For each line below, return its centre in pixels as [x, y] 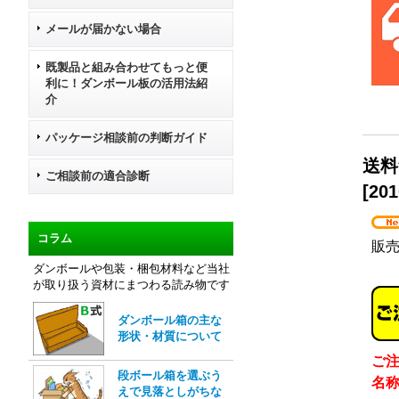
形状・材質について [170, 336]
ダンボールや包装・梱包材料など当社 [131, 268]
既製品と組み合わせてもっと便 [126, 67]
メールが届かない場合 [103, 28]
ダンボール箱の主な [170, 320]
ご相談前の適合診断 [98, 175]
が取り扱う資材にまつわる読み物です [131, 284]
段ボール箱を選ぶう [170, 375]
